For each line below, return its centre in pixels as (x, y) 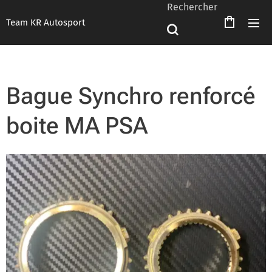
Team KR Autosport (46, 22)
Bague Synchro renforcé (131, 96)
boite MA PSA (77, 126)
